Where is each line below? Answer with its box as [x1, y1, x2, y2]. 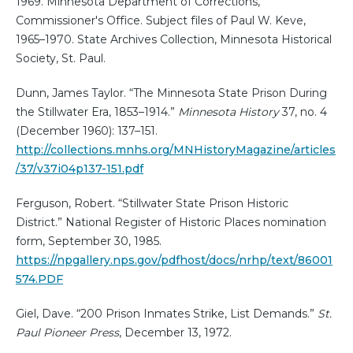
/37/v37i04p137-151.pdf [16, 162, 143, 176]
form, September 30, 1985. [16, 234, 162, 249]
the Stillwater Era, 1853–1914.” [16, 105, 178, 120]
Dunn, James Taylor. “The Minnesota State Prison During [16, 86, 327, 101]
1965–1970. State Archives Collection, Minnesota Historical [16, 32, 332, 47]
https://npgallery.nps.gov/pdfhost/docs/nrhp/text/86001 [16, 253, 333, 268]
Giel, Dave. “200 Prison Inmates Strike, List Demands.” [16, 307, 318, 321]
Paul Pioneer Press [16, 325, 119, 340]
